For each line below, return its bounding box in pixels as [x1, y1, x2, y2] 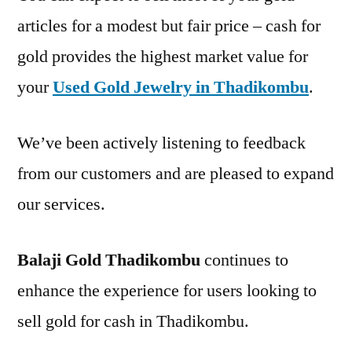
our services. [17, 192, 105, 215]
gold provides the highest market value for [17, 45, 308, 68]
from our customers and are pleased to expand [17, 162, 334, 185]
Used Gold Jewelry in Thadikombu [53, 75, 309, 98]
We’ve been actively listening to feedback [17, 131, 306, 154]
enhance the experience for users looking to [17, 279, 317, 302]
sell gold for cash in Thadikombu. [17, 310, 249, 332]
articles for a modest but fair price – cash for [17, 14, 321, 37]
